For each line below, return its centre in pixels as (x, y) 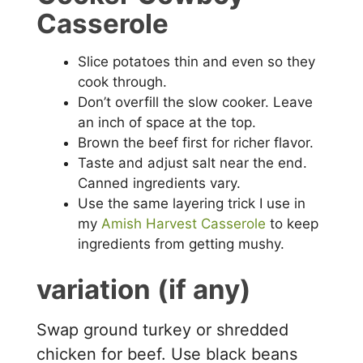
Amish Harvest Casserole (184, 223)
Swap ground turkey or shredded (163, 329)
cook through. (123, 81)
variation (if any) (144, 290)
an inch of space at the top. (167, 122)
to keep (293, 223)
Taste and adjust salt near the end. (193, 162)
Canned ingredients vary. (160, 183)
